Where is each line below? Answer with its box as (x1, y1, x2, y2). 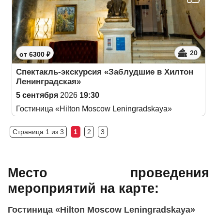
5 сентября (16, 91, 58, 99)
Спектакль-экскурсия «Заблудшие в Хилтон (16, 67, 193, 77)
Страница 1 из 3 (13, 128, 64, 136)
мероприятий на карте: (8, 181, 159, 196)
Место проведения (8, 165, 209, 180)
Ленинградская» (16, 77, 81, 86)
